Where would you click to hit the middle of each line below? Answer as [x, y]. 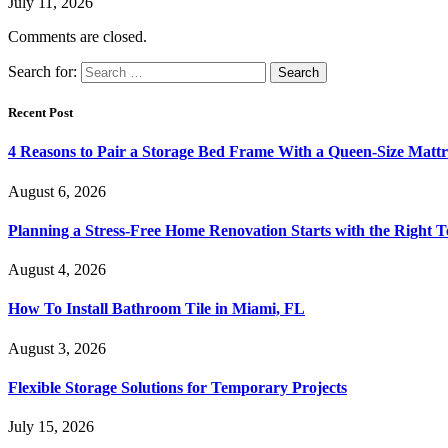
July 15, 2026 [51, 427]
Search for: [42, 71]
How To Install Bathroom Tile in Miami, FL [156, 309]
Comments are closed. [77, 36]
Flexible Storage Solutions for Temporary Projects [177, 387]
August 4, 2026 [57, 270]
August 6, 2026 [57, 191]
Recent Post [40, 113]
